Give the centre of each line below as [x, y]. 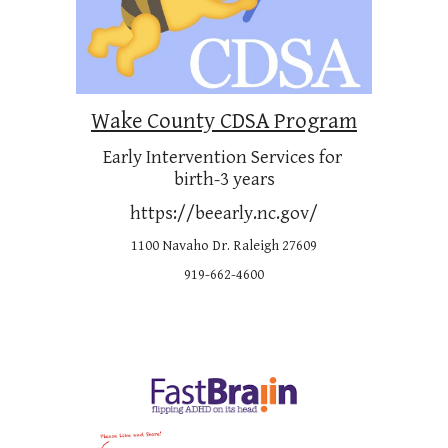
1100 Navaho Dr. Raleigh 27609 [224, 246]
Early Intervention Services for [222, 158]
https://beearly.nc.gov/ [224, 214]
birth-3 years [224, 180]
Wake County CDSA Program [224, 121]
